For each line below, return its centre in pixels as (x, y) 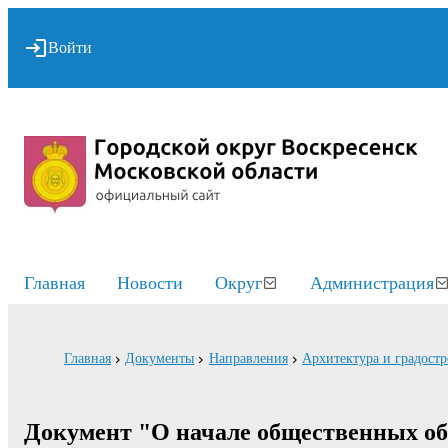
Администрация (372, 283)
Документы (160, 358)
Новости (150, 283)
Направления (248, 358)
